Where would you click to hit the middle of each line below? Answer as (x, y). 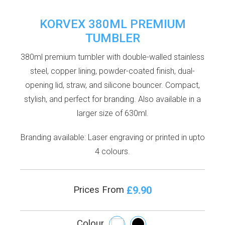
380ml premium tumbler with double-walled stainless (113, 57)
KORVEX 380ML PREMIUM (113, 24)
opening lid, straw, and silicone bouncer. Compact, (113, 85)
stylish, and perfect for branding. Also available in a (113, 99)
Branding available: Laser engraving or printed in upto (113, 137)
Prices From (100, 190)
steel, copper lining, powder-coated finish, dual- (113, 71)
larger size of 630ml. (113, 113)
